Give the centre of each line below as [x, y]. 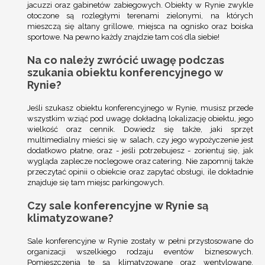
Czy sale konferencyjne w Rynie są [118, 206]
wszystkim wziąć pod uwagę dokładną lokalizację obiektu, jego [140, 119]
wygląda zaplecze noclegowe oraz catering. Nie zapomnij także [140, 161]
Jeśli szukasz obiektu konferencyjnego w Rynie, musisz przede [140, 108]
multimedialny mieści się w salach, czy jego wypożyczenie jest [140, 140]
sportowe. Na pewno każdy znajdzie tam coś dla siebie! [123, 37]
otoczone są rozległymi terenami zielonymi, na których [140, 16]
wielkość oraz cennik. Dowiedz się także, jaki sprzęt [140, 130]
